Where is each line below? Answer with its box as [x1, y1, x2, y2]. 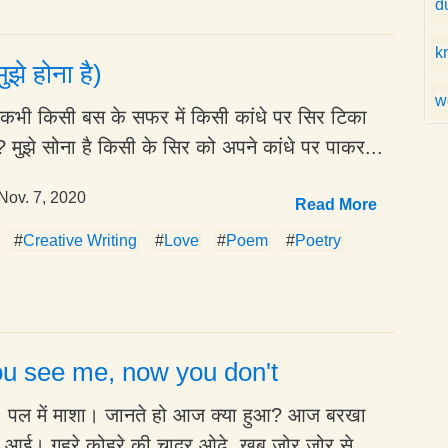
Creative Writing [23, 231, 137, 249]
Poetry [295, 231, 341, 249]
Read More [295, 195, 377, 213]
